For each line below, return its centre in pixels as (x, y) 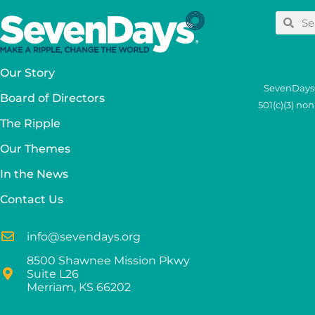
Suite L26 (52, 274)
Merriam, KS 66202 (78, 287)
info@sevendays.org (83, 236)
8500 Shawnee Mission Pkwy (108, 260)
